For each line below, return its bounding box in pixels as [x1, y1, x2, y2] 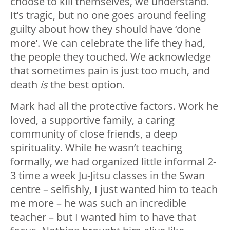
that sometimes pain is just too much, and [10, 64, 210, 78]
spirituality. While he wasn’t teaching [10, 141, 182, 155]
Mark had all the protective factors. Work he [10, 99, 218, 113]
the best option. [48, 78, 125, 92]
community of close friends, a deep [10, 127, 177, 141]
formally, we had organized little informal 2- [10, 155, 216, 169]
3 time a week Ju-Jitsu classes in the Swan [10, 168, 205, 183]
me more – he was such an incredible [10, 196, 186, 210]
